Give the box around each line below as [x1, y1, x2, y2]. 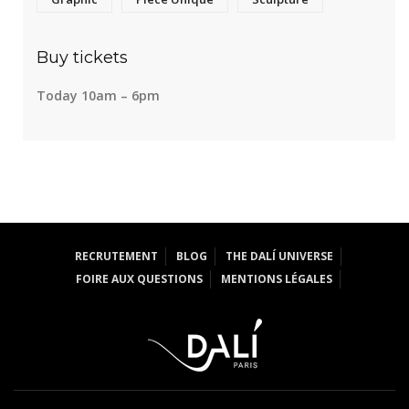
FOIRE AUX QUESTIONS [76, 271, 203, 288]
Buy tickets [37, 47, 128, 68]
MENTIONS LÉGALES [221, 271, 332, 288]
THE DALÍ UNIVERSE [225, 248, 333, 265]
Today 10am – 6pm [37, 86, 160, 104]
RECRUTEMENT [75, 248, 158, 265]
